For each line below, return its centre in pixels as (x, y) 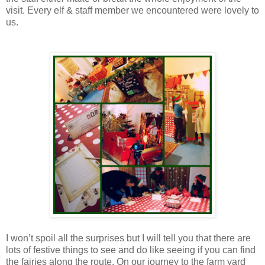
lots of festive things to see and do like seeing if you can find (131, 250)
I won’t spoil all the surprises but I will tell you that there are (128, 238)
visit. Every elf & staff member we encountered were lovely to (132, 11)
